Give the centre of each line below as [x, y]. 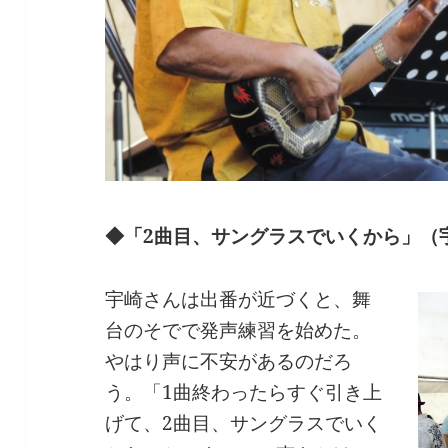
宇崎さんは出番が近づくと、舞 [238, 299]
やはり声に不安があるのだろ [229, 361]
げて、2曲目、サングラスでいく [244, 423]
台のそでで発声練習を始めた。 [238, 330]
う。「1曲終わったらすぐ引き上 [244, 392]
